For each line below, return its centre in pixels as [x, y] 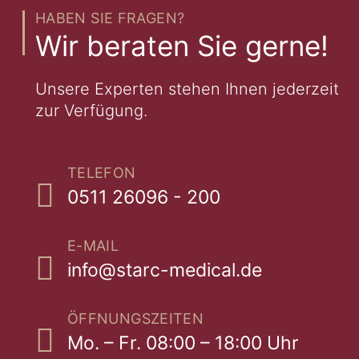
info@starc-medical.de [165, 270]
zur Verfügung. [91, 110]
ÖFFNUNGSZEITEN [136, 318]
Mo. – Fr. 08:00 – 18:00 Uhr [183, 343]
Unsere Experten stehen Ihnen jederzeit [187, 89]
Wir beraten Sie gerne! [182, 45]
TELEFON [102, 172]
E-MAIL [93, 245]
